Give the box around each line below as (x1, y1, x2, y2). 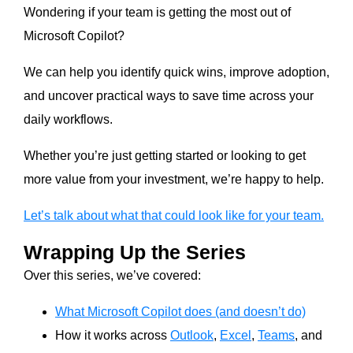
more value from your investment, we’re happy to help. (24, 173, 324, 187)
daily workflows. (24, 113, 113, 127)
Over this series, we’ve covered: (24, 269, 201, 283)
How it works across (55, 329, 170, 343)
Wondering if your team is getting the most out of (24, 6, 291, 20)
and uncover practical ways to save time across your (24, 89, 314, 103)
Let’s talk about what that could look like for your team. (24, 209, 324, 223)
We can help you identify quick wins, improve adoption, (24, 65, 329, 80)
